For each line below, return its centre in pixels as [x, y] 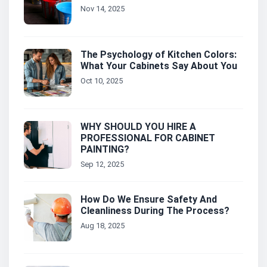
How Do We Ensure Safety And [149, 200]
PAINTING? [105, 150]
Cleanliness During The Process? [155, 211]
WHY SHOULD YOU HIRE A [138, 127]
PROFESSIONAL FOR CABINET [148, 138]
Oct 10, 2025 [102, 81]
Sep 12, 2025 [102, 164]
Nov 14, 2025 [103, 9]
